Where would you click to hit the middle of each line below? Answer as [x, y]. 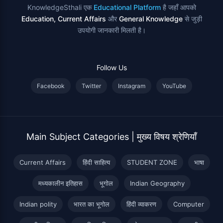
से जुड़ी [192, 18]
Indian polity [38, 204]
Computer [188, 204]
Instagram [132, 86]
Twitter [91, 86]
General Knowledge [151, 18]
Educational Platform [127, 7]
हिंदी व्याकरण [141, 204]
